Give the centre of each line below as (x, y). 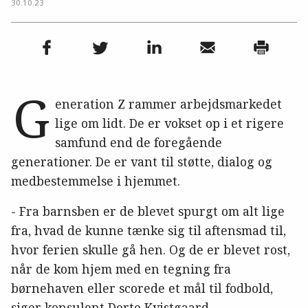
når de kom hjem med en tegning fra (121, 268)
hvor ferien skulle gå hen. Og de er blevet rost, (151, 249)
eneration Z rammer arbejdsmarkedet (168, 103)
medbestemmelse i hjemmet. (96, 180)
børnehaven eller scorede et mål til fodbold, (142, 288)
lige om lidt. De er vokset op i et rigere (169, 123)
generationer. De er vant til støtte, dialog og (142, 161)
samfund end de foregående (139, 142)
